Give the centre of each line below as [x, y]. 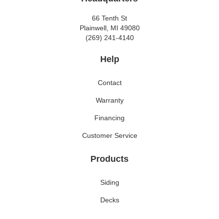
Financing [109, 118]
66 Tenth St [109, 18]
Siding [109, 183]
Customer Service [109, 136]
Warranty [109, 100]
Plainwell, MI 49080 [109, 28]
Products [109, 159]
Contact [109, 83]
